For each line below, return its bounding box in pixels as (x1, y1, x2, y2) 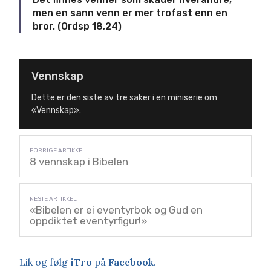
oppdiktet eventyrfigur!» (30, 215, 148, 227)
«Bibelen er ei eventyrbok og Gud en (30, 204, 203, 217)
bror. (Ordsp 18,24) (33, 21, 122, 33)
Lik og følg (19, 256, 70, 269)
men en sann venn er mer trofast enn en (33, 7, 227, 19)
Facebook (108, 256, 154, 269)
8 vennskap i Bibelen (30, 155, 128, 168)
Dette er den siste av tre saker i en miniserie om (31, 93, 217, 103)
